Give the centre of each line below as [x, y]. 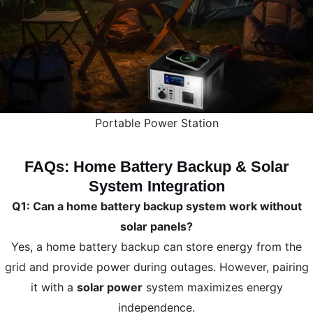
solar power [109, 287]
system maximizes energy [212, 287]
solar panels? [156, 227]
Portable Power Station [156, 123]
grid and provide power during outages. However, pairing [156, 267]
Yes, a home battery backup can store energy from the [156, 247]
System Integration [156, 187]
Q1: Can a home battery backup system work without [156, 206]
